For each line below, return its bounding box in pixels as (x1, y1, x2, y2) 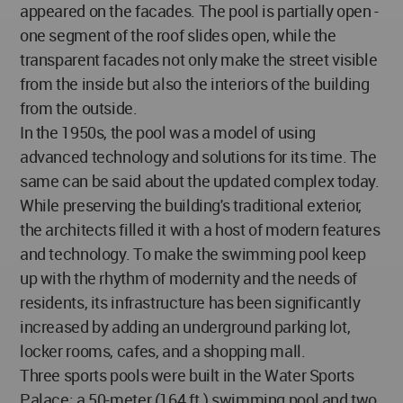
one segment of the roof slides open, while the (20, 23, 336, 46)
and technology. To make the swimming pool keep (20, 242, 366, 264)
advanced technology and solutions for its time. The (20, 145, 377, 167)
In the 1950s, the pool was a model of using (20, 121, 316, 143)
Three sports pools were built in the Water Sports (20, 363, 354, 386)
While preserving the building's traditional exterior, (20, 193, 362, 216)
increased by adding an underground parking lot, (20, 315, 351, 337)
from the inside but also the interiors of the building (20, 72, 370, 94)
